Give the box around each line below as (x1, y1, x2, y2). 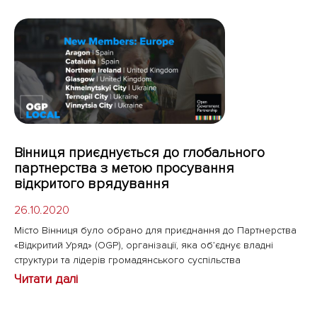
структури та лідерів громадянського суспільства (14, 254, 241, 267)
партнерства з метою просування (14, 160, 234, 178)
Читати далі (14, 271, 78, 287)
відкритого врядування (14, 175, 169, 193)
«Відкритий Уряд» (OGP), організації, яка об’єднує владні (14, 239, 273, 252)
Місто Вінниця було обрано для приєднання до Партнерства (14, 224, 296, 237)
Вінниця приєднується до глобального (14, 144, 265, 162)
